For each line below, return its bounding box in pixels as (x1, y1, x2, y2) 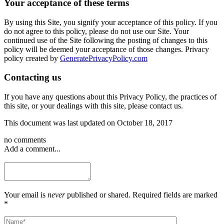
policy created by (4, 53, 60, 62)
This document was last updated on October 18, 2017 (4, 118, 172, 127)
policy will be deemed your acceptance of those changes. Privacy (4, 44, 209, 53)
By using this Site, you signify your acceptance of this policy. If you (4, 17, 217, 26)
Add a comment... (4, 144, 60, 153)
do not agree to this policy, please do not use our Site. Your (4, 26, 189, 35)
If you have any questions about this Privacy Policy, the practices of (4, 92, 216, 101)
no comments (4, 135, 46, 144)
